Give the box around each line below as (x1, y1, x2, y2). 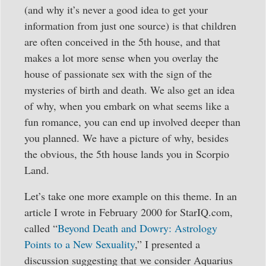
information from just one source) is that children (24, 18, 236, 33)
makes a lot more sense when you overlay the (24, 50, 218, 65)
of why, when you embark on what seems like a (24, 99, 229, 113)
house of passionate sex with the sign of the (24, 66, 212, 81)
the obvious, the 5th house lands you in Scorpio (24, 147, 229, 161)
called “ (24, 220, 58, 235)
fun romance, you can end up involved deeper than (24, 115, 240, 129)
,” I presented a (135, 236, 200, 251)
